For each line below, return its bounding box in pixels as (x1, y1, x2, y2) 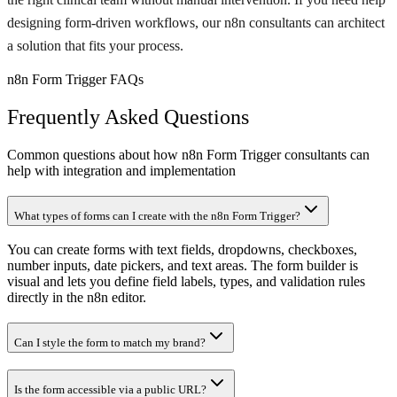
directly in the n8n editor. (7, 290, 146, 306)
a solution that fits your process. (7, 38, 183, 54)
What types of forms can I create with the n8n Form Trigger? (14, 208, 300, 222)
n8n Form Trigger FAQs (7, 72, 144, 88)
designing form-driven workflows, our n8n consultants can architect (7, 15, 385, 31)
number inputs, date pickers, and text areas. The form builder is (7, 258, 358, 274)
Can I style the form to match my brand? (14, 336, 206, 350)
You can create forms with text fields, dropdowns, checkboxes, (7, 242, 357, 258)
